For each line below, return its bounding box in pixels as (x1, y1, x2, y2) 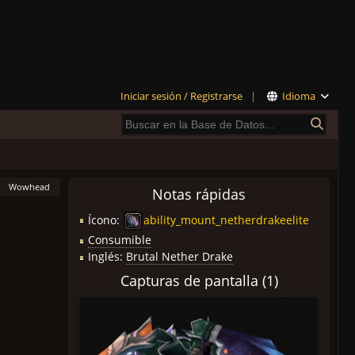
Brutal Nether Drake (126, 249, 233, 264)
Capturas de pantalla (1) (120, 271, 278, 290)
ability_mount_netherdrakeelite (143, 212, 309, 227)
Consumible (88, 232, 151, 247)
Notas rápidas (152, 185, 246, 204)
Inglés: (88, 249, 126, 264)
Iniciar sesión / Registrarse (120, 89, 242, 103)
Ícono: (88, 212, 123, 227)
